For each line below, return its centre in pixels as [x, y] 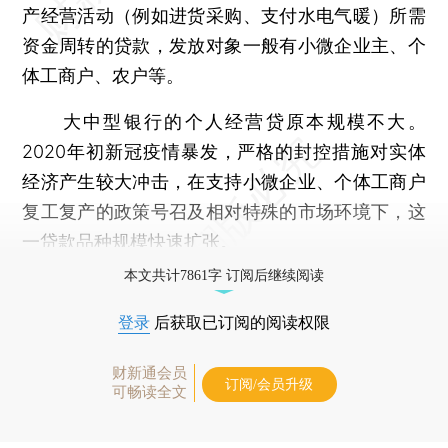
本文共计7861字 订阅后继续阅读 [224, 275]
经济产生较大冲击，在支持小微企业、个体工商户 [224, 181]
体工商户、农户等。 [103, 75]
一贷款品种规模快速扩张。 [130, 241]
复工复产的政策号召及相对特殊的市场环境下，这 [224, 211]
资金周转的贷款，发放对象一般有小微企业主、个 [224, 45]
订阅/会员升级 [269, 384]
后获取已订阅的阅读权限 [240, 322]
